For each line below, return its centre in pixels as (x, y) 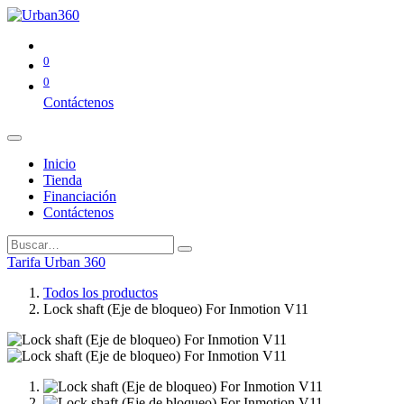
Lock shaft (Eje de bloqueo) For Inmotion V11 (176, 308)
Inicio (60, 163)
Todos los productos (101, 292)
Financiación (80, 196)
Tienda (63, 179)
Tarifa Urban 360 (56, 262)
